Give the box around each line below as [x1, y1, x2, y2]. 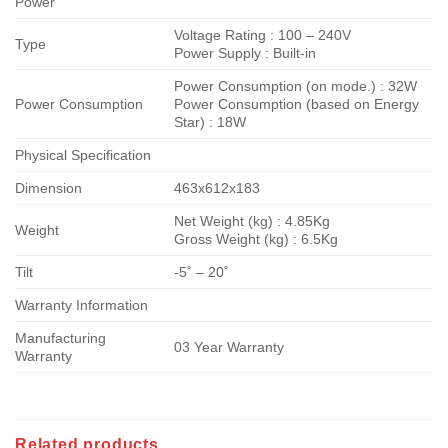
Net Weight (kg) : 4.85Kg [174, 212, 331, 229]
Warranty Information [15, 296, 148, 313]
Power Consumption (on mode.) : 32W [174, 77, 418, 94]
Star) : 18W [174, 113, 247, 130]
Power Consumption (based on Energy [174, 95, 420, 112]
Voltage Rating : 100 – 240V [174, 26, 352, 43]
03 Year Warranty [174, 338, 285, 355]
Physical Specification [15, 146, 151, 163]
